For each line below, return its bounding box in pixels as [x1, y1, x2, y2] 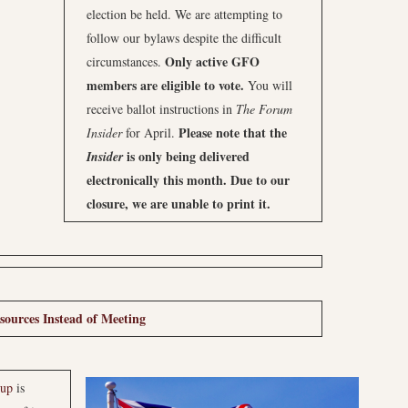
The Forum [236, 100, 292, 117]
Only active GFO [165, 52, 260, 71]
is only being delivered [123, 147, 250, 166]
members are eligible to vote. [87, 76, 244, 95]
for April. [122, 124, 178, 141]
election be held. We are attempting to [87, 5, 282, 23]
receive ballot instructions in [87, 100, 236, 117]
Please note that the [178, 123, 287, 142]
